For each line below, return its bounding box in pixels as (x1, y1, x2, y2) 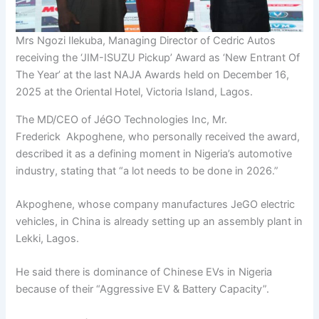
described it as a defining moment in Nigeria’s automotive (16, 147, 293, 160)
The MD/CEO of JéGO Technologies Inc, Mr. (16, 113, 228, 126)
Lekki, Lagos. (16, 232, 80, 246)
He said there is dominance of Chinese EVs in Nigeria (16, 266, 273, 279)
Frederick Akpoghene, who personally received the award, (16, 130, 300, 143)
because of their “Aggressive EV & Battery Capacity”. (16, 283, 270, 296)
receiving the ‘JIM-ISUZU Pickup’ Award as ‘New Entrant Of (16, 51, 300, 65)
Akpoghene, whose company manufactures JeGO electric (16, 198, 296, 211)
